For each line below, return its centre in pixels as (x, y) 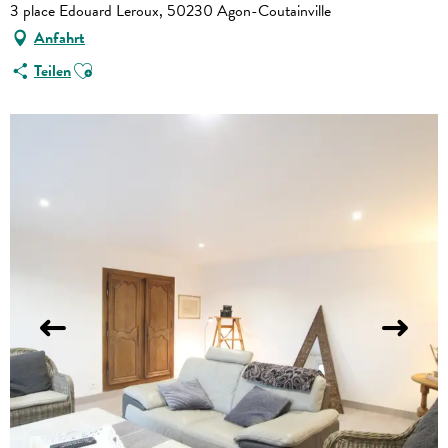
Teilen (52, 71)
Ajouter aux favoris (130, 64)
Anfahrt (59, 38)
